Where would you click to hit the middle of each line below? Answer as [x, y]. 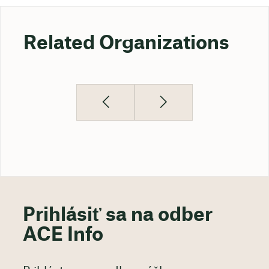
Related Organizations [126, 43]
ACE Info [63, 235]
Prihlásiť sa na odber [117, 215]
